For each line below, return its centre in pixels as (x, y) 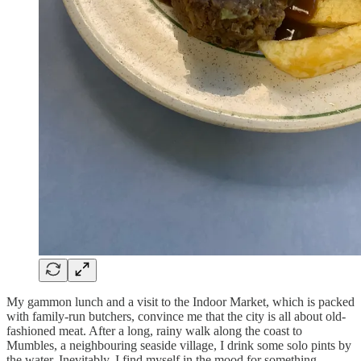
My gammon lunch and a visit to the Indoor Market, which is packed (180, 301)
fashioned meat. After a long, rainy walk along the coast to (154, 330)
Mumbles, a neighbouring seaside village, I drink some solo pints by (179, 345)
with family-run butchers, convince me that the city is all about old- (176, 316)
